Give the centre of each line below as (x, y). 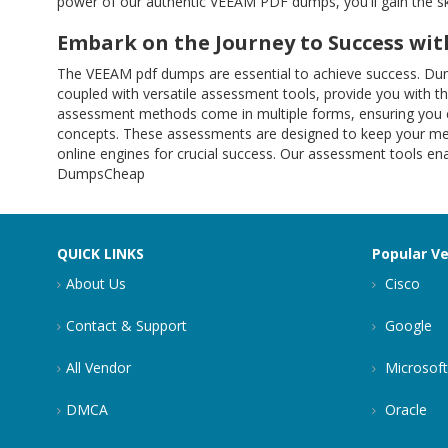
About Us (96, 283)
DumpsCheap (101, 173)
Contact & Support (126, 325)
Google (406, 325)
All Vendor (98, 367)
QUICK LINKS (100, 253)
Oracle (404, 409)
